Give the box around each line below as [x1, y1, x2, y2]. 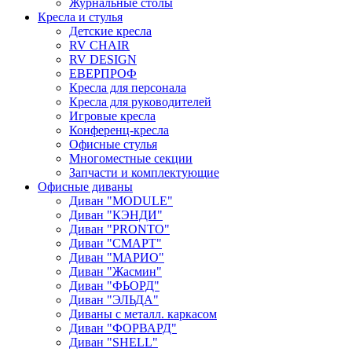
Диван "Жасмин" [69, 265, 162, 279]
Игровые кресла [69, 109, 156, 123]
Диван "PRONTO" [69, 222, 170, 236]
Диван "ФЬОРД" [69, 279, 159, 293]
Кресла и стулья [38, 10, 123, 24]
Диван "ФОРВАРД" [69, 321, 177, 335]
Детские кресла [69, 24, 152, 38]
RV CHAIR [69, 38, 130, 53]
